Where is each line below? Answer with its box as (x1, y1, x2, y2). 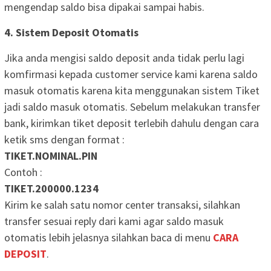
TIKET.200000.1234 (4, 181, 99, 195)
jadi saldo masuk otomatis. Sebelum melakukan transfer (4, 99, 260, 114)
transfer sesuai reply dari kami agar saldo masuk (4, 214, 224, 228)
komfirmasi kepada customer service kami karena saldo (4, 67, 258, 81)
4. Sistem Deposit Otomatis (4, 25, 139, 39)
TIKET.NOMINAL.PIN (4, 148, 97, 163)
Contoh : (4, 165, 42, 179)
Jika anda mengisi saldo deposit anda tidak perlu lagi (4, 50, 244, 65)
